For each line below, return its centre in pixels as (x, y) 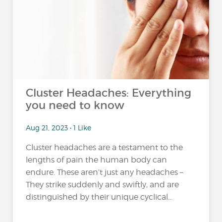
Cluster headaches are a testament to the (105, 147)
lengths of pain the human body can (97, 160)
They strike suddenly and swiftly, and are (103, 184)
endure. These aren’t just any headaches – (105, 172)
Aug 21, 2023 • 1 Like (59, 127)
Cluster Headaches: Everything (109, 93)
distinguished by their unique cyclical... (99, 197)
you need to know (75, 105)
